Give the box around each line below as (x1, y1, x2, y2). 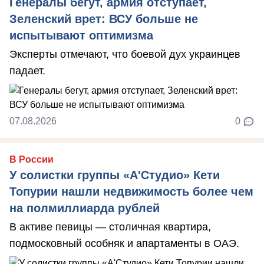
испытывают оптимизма (9, 28, 153, 42)
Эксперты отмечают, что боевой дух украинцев (9, 48, 240, 60)
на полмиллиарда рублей (9, 201, 160, 214)
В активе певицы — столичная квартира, (9, 220, 211, 233)
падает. (9, 64, 45, 77)
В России (9, 154, 54, 164)
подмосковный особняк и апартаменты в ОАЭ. (9, 237, 239, 249)
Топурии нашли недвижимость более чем (9, 184, 253, 198)
